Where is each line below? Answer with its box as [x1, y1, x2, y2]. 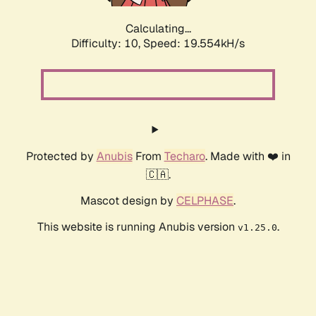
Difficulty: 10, [71, 36, 143, 51]
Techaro [164, 149, 205, 164]
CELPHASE [176, 193, 233, 209]
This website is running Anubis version [37, 219, 238, 235]
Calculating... [125, 21, 191, 37]
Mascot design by [80, 193, 176, 209]
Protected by [25, 149, 97, 164]
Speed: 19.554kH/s [143, 36, 245, 51]
